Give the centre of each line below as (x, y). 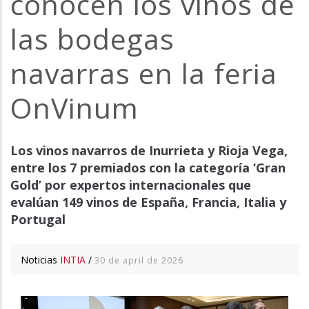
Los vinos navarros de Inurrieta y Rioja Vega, (149, 151)
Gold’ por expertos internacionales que (131, 185)
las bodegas (92, 39)
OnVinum (74, 108)
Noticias (40, 259)
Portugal (38, 220)
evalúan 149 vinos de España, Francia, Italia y (148, 202)
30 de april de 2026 (139, 260)
